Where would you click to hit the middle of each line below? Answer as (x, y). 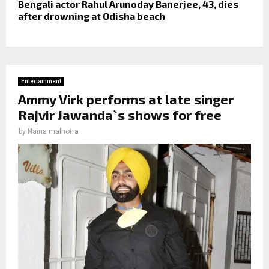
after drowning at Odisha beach (92, 16)
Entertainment (41, 81)
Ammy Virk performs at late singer (126, 99)
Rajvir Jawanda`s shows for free (120, 114)
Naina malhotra (53, 131)
